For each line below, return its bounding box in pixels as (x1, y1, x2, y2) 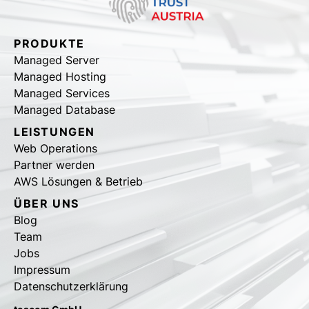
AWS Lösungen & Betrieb (14, 175, 143, 189)
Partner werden (14, 158, 94, 172)
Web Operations (14, 141, 97, 156)
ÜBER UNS (14, 197, 79, 211)
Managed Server (14, 53, 99, 68)
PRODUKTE (14, 37, 85, 51)
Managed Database (14, 103, 115, 117)
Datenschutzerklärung (14, 279, 128, 294)
